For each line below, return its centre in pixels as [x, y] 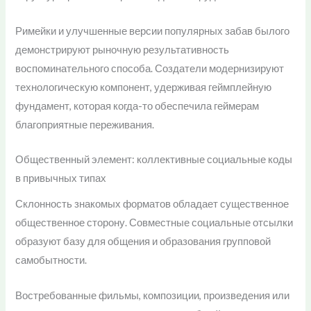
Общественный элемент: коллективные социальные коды [154, 160]
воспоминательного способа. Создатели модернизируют [150, 68]
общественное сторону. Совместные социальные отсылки [154, 223]
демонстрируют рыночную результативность [123, 49]
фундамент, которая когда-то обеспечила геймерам [137, 106]
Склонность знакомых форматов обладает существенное [152, 204]
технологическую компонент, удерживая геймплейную [144, 87]
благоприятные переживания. [85, 124]
